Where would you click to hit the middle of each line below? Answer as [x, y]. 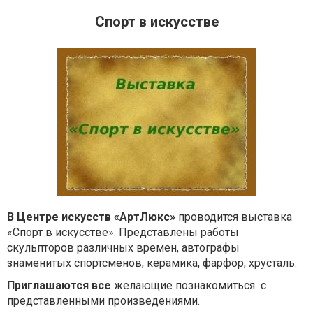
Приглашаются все [59, 285]
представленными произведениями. [103, 301]
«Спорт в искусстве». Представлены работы [123, 232]
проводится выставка [234, 217]
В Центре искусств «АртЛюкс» [91, 217]
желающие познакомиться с [189, 285]
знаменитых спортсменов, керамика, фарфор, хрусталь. [152, 263]
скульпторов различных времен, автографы [123, 248]
